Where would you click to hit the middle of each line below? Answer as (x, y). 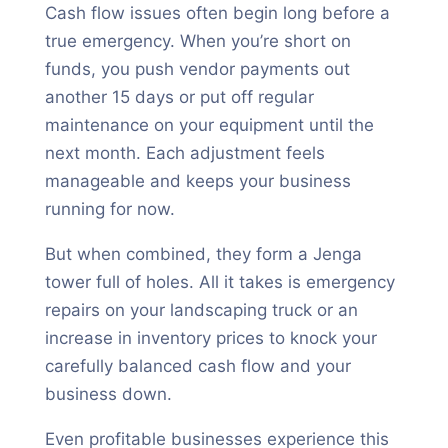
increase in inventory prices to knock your (210, 338)
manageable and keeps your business (197, 181)
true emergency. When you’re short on (197, 41)
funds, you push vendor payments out (197, 69)
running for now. (109, 209)
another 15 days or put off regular (179, 97)
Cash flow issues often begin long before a (217, 13)
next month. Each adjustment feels (184, 153)
